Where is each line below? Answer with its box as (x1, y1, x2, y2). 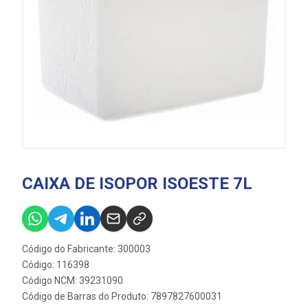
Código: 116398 (22, 259, 89, 270)
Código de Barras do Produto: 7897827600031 (22, 291, 222, 302)
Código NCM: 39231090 (22, 275, 123, 286)
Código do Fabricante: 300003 (22, 243, 151, 254)
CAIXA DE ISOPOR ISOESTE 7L (22, 174, 252, 193)
